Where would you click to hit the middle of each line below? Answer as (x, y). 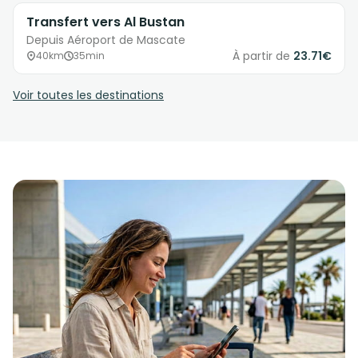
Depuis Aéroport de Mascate (106, 40)
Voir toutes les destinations (88, 95)
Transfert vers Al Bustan (105, 22)
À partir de (263, 56)
